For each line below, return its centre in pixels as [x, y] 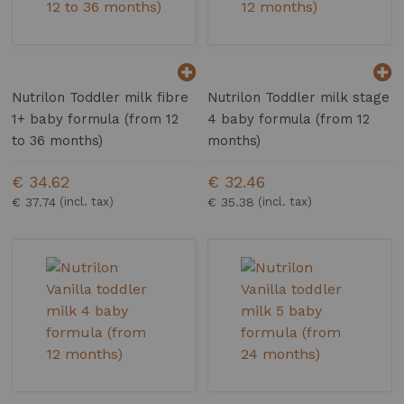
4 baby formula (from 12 [289, 119]
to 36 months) [58, 141]
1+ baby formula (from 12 [96, 119]
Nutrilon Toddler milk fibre [101, 98]
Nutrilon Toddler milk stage [299, 98]
